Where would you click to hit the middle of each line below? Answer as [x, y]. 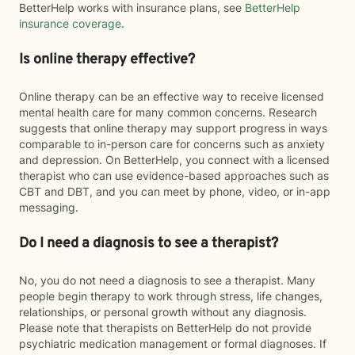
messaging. [49, 207]
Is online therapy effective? [107, 60]
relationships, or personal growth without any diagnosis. [163, 312]
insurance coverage [70, 23]
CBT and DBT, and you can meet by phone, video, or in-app [175, 191]
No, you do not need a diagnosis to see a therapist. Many [167, 280]
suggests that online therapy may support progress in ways [173, 128]
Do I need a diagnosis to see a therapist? [149, 244]
